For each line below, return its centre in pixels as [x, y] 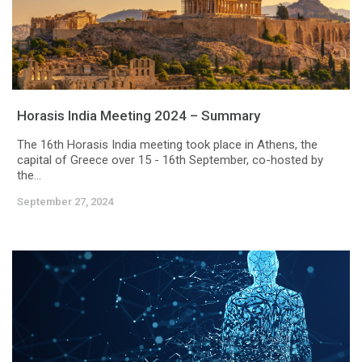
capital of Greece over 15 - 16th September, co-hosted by [170, 160]
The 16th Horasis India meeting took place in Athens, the [167, 145]
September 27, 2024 [65, 202]
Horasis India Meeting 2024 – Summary [139, 116]
